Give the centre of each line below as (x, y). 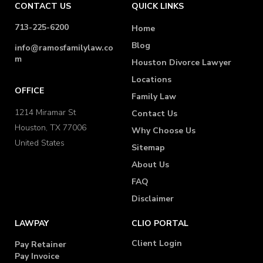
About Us (150, 164)
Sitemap (148, 147)
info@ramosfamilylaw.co (64, 48)
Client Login (157, 243)
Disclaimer (153, 198)
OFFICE (29, 90)
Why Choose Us (163, 130)
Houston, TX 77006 (50, 127)
